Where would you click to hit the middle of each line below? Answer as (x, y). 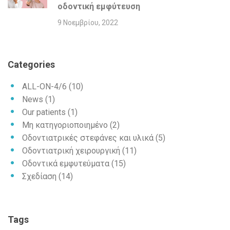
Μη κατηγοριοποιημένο (65, 125)
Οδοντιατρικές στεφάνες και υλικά (88, 138)
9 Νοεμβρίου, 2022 (88, 23)
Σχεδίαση (39, 177)
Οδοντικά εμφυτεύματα (66, 164)
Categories (31, 65)
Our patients (44, 112)
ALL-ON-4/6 (44, 87)
